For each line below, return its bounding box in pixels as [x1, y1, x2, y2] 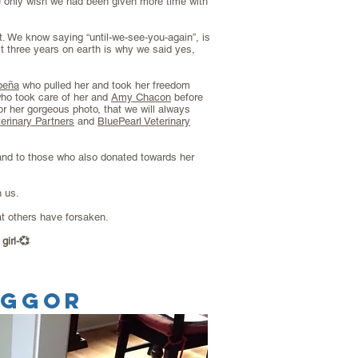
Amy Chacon [111, 91, 171, 103]
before [171, 91, 203, 103]
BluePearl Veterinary [97, 115, 190, 127]
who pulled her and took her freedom [19, 79, 190, 91]
